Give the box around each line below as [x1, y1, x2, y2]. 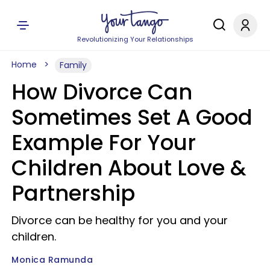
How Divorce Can [11, 77, 192, 107]
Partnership [11, 178, 135, 208]
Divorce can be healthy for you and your [11, 213, 228, 228]
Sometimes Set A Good [11, 102, 253, 132]
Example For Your [11, 128, 196, 157]
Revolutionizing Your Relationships [77, 34, 193, 44]
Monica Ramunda [11, 254, 93, 266]
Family [60, 59, 87, 71]
